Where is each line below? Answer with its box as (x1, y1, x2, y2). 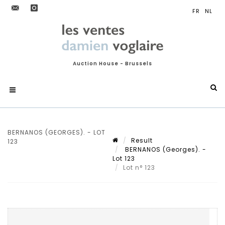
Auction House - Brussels (73, 60, 152, 67)
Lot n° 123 (123, 163, 157, 172)
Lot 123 (113, 154, 135, 163)
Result (131, 136, 153, 145)
